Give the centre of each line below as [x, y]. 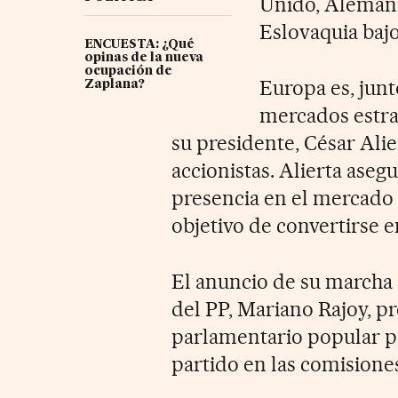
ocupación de [128, 71]
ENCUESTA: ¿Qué [139, 44]
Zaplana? [114, 84]
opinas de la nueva [143, 57]
